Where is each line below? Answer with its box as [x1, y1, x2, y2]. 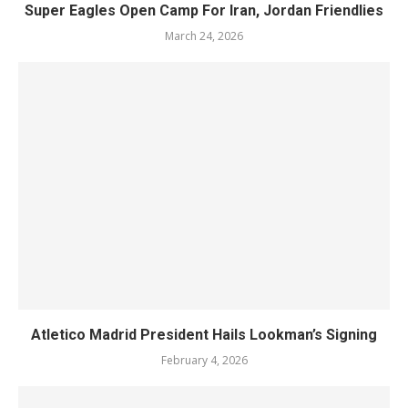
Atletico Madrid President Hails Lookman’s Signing [31, 326, 377, 343]
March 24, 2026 [165, 28, 243, 44]
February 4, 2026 [160, 352, 248, 368]
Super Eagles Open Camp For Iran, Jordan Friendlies [25, 2, 383, 19]
